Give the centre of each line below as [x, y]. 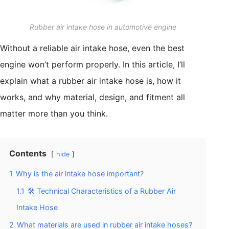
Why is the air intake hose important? [80, 173]
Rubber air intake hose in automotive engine [103, 27]
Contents [28, 153]
